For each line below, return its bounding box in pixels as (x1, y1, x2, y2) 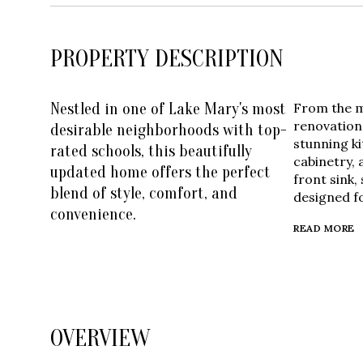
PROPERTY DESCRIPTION (50, 45, 284, 73)
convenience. (50, 205, 136, 224)
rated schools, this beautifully (50, 142, 252, 160)
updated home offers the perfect (50, 163, 271, 181)
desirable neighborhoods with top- (50, 121, 287, 139)
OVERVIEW (50, 324, 150, 352)
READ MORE (293, 222, 355, 234)
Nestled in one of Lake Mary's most (50, 100, 286, 118)
